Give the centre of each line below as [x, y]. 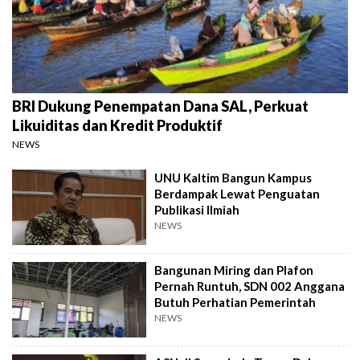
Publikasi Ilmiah [197, 210]
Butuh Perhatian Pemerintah [235, 302]
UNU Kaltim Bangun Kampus [233, 178]
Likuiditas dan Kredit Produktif [117, 126]
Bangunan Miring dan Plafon [234, 270]
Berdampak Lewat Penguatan [237, 194]
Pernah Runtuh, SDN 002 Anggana [250, 286]
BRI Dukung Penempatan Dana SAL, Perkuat [160, 106]
